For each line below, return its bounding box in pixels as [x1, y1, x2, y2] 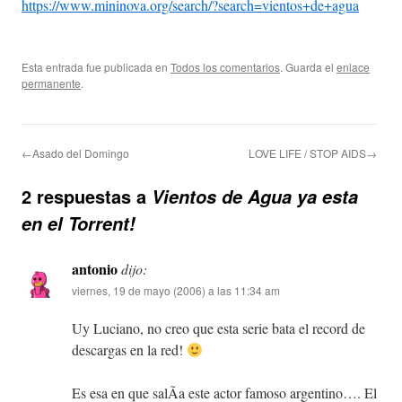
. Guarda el [280, 59, 336, 75]
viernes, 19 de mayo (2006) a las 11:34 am [72, 283, 280, 299]
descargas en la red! [72, 340, 187, 360]
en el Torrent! [22, 211, 135, 237]
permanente [22, 75, 81, 92]
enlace [336, 59, 370, 75]
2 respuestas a [22, 183, 152, 210]
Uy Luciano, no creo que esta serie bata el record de [72, 319, 365, 338]
